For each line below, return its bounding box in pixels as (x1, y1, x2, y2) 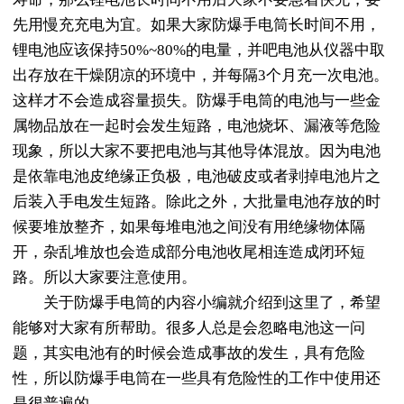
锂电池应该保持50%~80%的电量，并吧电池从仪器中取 (12, 41, 385, 60)
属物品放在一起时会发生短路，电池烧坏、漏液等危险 (12, 117, 381, 135)
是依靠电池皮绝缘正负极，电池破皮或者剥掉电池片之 (12, 168, 381, 186)
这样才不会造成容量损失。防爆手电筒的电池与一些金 (12, 92, 381, 110)
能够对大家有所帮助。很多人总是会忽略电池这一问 (12, 319, 365, 337)
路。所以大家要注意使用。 (12, 269, 197, 287)
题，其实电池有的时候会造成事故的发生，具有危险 (12, 344, 365, 363)
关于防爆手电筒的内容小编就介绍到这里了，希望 (12, 294, 381, 312)
